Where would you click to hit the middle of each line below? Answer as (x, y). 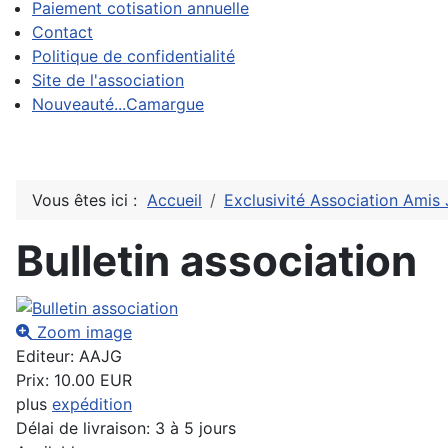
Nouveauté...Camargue (118, 104)
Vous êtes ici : (89, 200)
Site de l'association (108, 80)
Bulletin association (216, 260)
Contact (62, 32)
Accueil (174, 200)
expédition (92, 403)
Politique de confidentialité (133, 56)
